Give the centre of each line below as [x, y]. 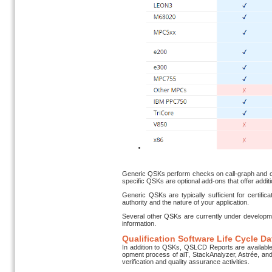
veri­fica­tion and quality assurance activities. [186, 261]
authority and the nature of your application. [185, 202]
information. [139, 223]
